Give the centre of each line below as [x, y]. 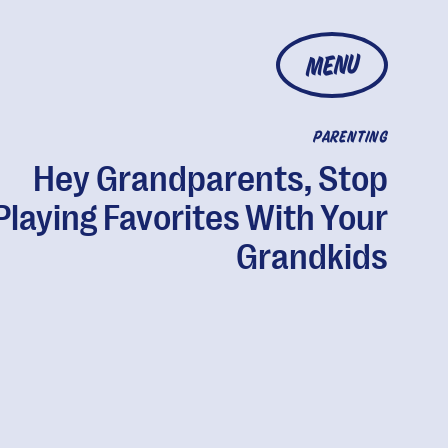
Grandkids [311, 257]
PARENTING [350, 138]
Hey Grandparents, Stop [210, 179]
